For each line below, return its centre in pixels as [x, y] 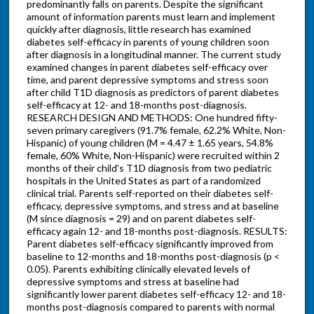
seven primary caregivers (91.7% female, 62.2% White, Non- [156, 130]
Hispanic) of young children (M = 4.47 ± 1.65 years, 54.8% [150, 143]
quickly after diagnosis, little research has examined [138, 29]
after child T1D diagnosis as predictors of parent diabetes [152, 93]
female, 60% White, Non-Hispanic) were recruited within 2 [154, 156]
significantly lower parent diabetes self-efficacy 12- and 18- [156, 294]
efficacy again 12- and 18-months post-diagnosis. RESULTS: [157, 231]
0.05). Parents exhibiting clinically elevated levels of [138, 269]
